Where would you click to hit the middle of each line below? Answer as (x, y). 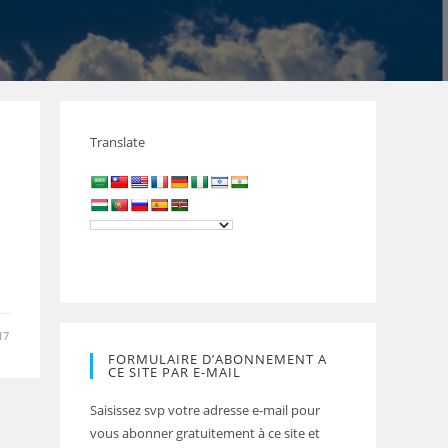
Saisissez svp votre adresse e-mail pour (205, 410)
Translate (117, 142)
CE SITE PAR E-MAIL (174, 372)
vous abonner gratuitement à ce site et (205, 433)
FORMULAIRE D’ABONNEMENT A (217, 359)
